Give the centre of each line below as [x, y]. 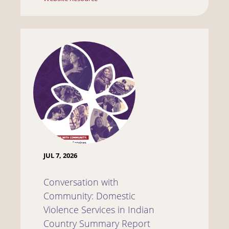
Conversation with [81, 182]
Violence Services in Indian [99, 209]
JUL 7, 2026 [60, 155]
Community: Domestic [89, 196]
